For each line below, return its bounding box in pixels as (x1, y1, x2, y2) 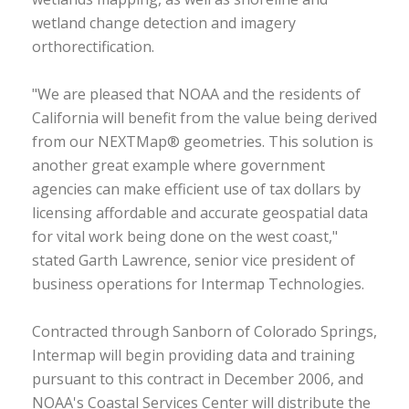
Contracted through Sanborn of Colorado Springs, (32, 321, 377, 341)
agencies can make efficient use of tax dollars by (32, 179, 361, 199)
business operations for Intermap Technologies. (32, 274, 368, 294)
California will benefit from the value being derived (32, 108, 377, 128)
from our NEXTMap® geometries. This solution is (32, 131, 373, 152)
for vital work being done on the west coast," (32, 226, 338, 246)
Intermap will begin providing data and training (32, 345, 355, 365)
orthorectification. (32, 37, 154, 57)
